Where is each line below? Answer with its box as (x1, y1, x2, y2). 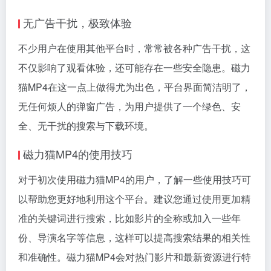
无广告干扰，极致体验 (23, 14, 132, 30)
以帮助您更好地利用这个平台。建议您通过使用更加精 (18, 191, 250, 206)
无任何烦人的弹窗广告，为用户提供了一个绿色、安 (18, 99, 241, 113)
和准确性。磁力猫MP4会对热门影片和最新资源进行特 (18, 249, 251, 264)
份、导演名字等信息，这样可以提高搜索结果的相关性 (18, 230, 250, 244)
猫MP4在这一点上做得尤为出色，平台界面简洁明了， (18, 79, 251, 94)
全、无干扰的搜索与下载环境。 (18, 118, 154, 132)
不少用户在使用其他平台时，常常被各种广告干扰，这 (18, 41, 250, 55)
